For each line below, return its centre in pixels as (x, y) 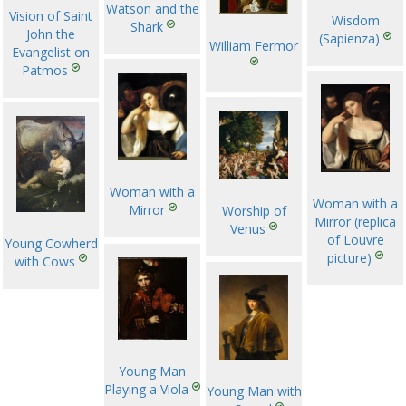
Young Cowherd (51, 243)
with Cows (45, 261)
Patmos (45, 70)
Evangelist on (51, 52)
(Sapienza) (349, 38)
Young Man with (254, 391)
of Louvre (355, 240)
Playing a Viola (146, 390)
